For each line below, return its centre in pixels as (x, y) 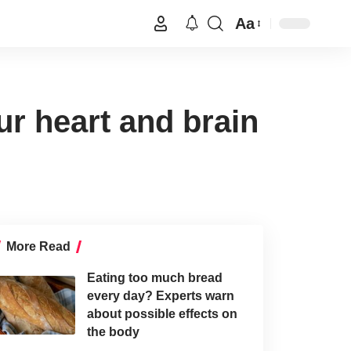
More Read (38, 247)
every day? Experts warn (160, 296)
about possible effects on (162, 314)
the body (113, 332)
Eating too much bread (154, 278)
